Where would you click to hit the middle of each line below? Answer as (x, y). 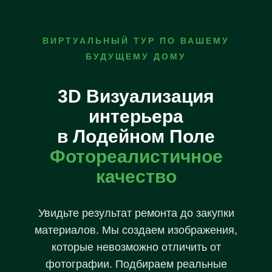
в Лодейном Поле (136, 136)
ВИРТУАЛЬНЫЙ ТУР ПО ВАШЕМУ (136, 41)
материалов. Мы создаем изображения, (136, 230)
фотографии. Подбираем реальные (136, 264)
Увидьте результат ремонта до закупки (136, 213)
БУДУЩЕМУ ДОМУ (136, 56)
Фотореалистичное (136, 156)
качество (136, 176)
